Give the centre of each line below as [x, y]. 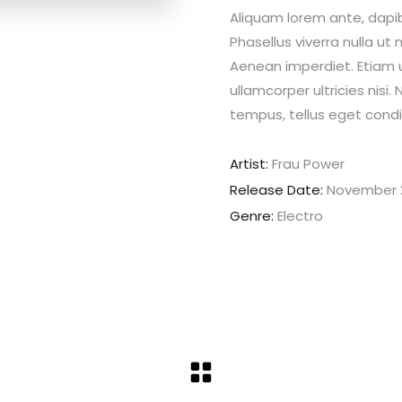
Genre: [253, 216]
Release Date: [276, 190]
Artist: [251, 164]
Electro [300, 216]
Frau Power [308, 164]
